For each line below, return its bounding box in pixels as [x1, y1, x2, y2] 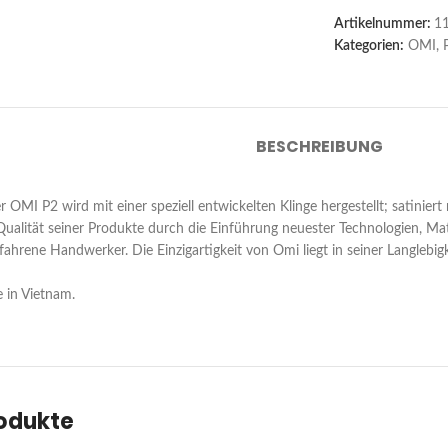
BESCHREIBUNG [255, 135, 383, 159]
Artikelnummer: [334, 17, 435, 32]
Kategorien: [334, 39, 405, 54]
